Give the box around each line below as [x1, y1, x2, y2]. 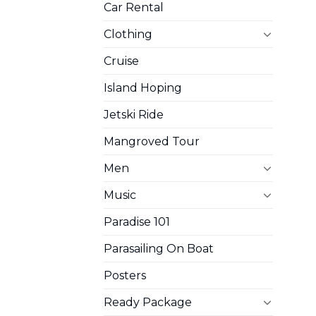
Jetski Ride [104, 107, 164, 121]
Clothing [104, 27, 152, 41]
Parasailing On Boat [104, 241, 214, 255]
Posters [104, 268, 146, 282]
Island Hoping [104, 80, 182, 95]
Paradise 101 [104, 214, 170, 229]
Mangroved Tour [104, 134, 200, 148]
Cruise [104, 54, 139, 68]
